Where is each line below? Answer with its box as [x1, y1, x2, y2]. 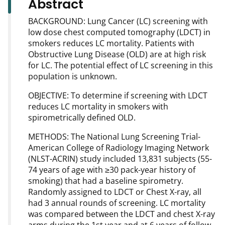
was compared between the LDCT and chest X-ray [28, 208, 215, 220]
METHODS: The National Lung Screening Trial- [28, 131, 200, 143]
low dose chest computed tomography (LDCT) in [28, 27, 210, 38]
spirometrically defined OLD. [28, 112, 136, 124]
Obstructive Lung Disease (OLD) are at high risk [28, 49, 206, 60]
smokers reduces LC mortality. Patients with [28, 38, 194, 49]
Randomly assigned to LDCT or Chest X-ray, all [28, 186, 201, 198]
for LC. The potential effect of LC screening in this [28, 60, 213, 71]
